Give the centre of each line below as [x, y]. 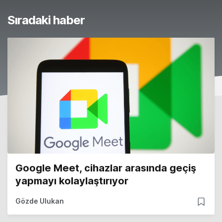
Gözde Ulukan [40, 201]
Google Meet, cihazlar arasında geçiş [106, 168]
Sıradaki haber [46, 20]
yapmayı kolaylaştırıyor [72, 181]
